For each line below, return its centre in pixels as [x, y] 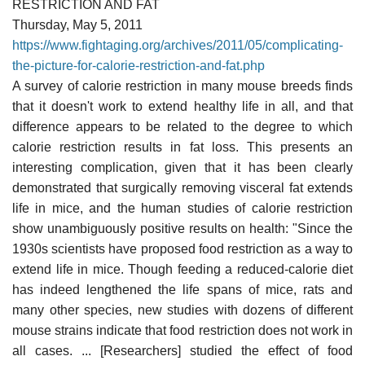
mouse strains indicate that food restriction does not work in [182, 330]
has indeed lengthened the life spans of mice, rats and [182, 289]
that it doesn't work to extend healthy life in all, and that [182, 106]
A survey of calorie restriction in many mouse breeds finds [182, 86]
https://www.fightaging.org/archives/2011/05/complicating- [178, 45]
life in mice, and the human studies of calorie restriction [182, 208]
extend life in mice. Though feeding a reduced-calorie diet [182, 269]
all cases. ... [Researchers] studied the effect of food [182, 350]
